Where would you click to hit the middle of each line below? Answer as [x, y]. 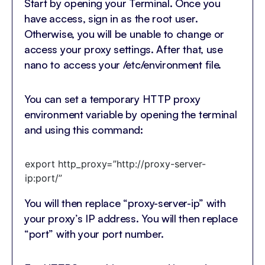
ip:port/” [43, 178]
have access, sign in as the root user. [111, 19]
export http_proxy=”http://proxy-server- [115, 164]
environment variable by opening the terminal [131, 114]
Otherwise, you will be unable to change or [124, 34]
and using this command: [84, 130]
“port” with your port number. [94, 234]
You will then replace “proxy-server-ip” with [125, 203]
